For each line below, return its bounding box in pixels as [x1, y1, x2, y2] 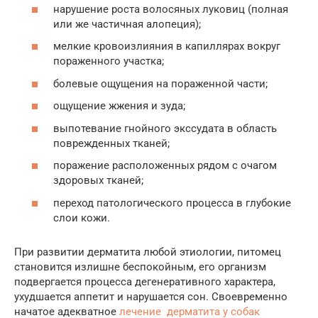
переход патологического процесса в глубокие [53, 196, 291, 209]
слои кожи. [53, 211, 110, 224]
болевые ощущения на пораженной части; [53, 77, 268, 90]
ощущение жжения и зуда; [53, 99, 185, 113]
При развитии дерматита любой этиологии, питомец [14, 245, 281, 258]
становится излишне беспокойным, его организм [14, 260, 266, 273]
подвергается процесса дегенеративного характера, [14, 275, 275, 288]
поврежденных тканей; [53, 136, 170, 150]
